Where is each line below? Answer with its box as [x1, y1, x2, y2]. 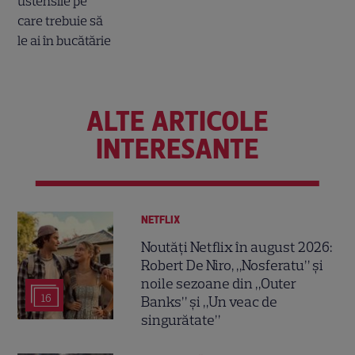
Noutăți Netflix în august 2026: [141, 239, 333, 257]
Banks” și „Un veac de [141, 293, 278, 311]
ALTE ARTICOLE [86, 105, 269, 139]
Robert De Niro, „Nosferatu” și [141, 257, 324, 275]
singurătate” [141, 311, 221, 330]
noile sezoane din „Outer [141, 275, 297, 293]
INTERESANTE [96, 132, 259, 166]
